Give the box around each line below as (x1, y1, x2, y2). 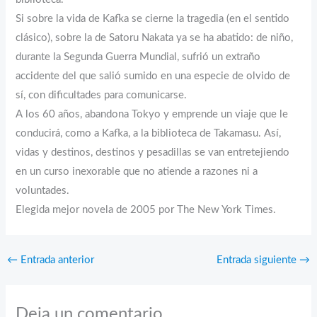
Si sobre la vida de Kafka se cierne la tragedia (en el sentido (16, 13, 290, 25)
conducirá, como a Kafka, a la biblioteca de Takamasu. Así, (16, 128, 282, 139)
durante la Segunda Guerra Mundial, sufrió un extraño (16, 52, 261, 63)
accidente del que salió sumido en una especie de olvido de (16, 71, 291, 82)
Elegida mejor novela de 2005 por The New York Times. (16, 204, 277, 216)
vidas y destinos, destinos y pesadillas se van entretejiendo (16, 147, 290, 158)
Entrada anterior (17, 255, 94, 266)
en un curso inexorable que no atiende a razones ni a (16, 166, 258, 178)
